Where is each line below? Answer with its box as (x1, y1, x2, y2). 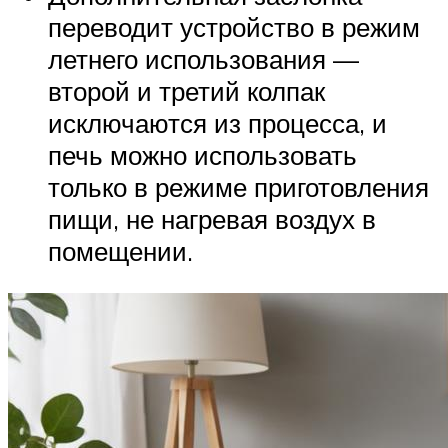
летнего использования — (48, 42, 359, 75)
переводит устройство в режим (48, 10, 420, 43)
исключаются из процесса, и (48, 106, 387, 139)
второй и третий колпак (48, 74, 325, 107)
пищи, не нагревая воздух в (48, 202, 376, 235)
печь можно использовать (48, 138, 357, 171)
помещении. (48, 234, 193, 267)
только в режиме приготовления (48, 170, 429, 203)
